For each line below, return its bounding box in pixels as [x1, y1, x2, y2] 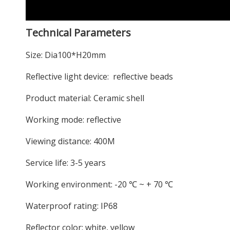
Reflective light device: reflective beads [26, 71, 173, 82]
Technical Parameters [26, 26, 131, 40]
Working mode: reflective [26, 114, 121, 125]
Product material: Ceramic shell [26, 92, 144, 104]
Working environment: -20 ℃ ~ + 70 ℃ [26, 179, 173, 190]
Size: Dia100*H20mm [26, 49, 106, 61]
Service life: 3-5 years [26, 157, 106, 168]
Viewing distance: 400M [26, 136, 115, 147]
